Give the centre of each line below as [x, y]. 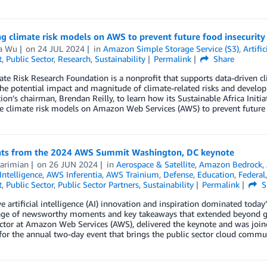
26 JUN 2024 [74, 164]
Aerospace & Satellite [156, 164]
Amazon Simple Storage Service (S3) [171, 49]
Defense [178, 174]
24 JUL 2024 [61, 49]
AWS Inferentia [74, 174]
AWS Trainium [132, 174]
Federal [252, 174]
